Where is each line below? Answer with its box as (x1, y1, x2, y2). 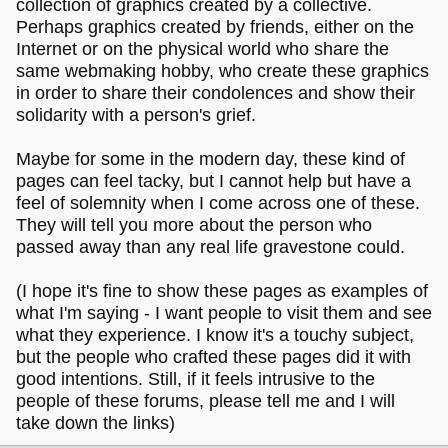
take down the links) (16, 412, 175, 433)
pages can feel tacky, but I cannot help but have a (16, 170, 411, 191)
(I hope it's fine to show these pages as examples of (16, 280, 428, 301)
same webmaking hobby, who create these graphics (16, 60, 429, 81)
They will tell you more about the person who (16, 214, 372, 235)
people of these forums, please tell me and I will (16, 390, 395, 411)
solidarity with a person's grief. (16, 104, 256, 125)
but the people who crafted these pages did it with (16, 346, 411, 367)
